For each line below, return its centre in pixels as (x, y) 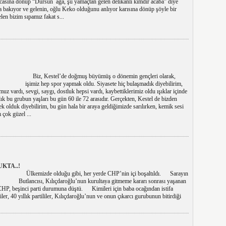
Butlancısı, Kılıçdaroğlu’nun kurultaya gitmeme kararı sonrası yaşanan (102, 181)
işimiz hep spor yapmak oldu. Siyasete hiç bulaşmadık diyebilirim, (104, 84)
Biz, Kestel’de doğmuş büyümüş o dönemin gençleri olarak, (100, 76)
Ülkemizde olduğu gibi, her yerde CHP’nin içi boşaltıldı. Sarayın (103, 174)
